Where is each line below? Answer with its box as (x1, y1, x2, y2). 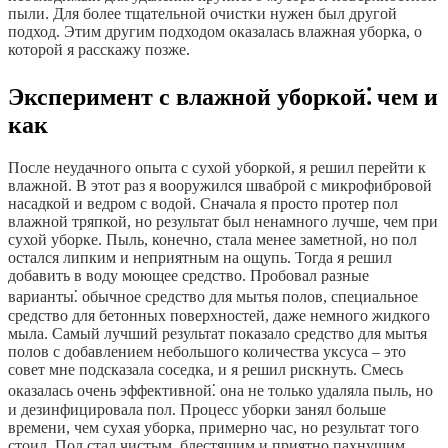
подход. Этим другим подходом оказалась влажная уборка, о (8, 23, 422, 41)
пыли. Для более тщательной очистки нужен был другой (8, 5, 397, 23)
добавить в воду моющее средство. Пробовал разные (8, 267, 369, 285)
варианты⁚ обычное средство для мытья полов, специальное (8, 288, 418, 306)
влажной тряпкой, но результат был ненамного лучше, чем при (8, 213, 438, 231)
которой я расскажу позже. (8, 41, 190, 59)
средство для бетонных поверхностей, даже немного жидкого (8, 307, 430, 325)
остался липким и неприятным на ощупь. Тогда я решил (8, 249, 392, 267)
